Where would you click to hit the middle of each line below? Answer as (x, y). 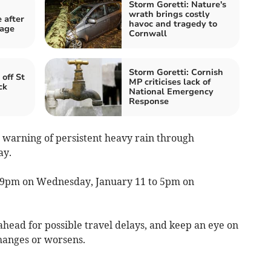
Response (149, 101)
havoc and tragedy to (173, 24)
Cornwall (148, 33)
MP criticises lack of (170, 82)
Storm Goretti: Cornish (176, 72)
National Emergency (171, 91)
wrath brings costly (169, 14)
